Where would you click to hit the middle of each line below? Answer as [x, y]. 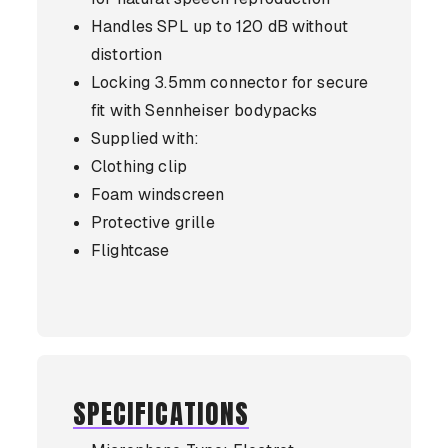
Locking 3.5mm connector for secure [230, 82]
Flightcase [130, 250]
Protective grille [153, 222]
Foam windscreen [158, 194]
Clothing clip [139, 166]
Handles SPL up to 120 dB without [220, 26]
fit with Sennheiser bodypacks [204, 110]
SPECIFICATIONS [161, 414]
